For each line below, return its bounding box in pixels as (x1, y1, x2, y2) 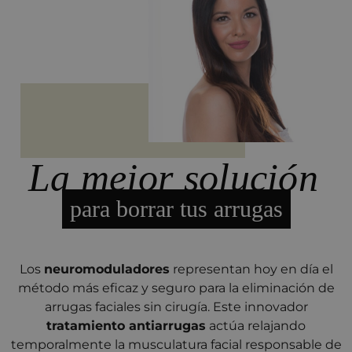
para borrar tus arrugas (69, 195, 283, 222)
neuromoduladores (43, 261, 170, 277)
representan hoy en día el (169, 261, 333, 277)
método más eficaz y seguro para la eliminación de (17, 280, 335, 295)
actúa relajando (206, 317, 306, 333)
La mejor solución (27, 155, 319, 200)
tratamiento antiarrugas (46, 317, 206, 333)
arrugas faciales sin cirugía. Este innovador (44, 299, 308, 314)
